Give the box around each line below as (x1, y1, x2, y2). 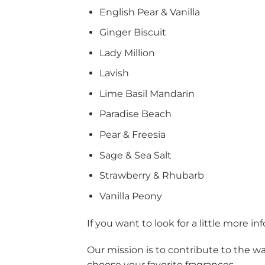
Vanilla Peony (99, 190, 162, 202)
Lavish (99, 67, 129, 79)
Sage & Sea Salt (99, 149, 172, 161)
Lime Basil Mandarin (99, 88, 195, 99)
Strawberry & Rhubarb (99, 170, 204, 182)
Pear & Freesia (99, 129, 166, 141)
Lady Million (99, 47, 155, 59)
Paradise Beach (99, 108, 172, 120)
